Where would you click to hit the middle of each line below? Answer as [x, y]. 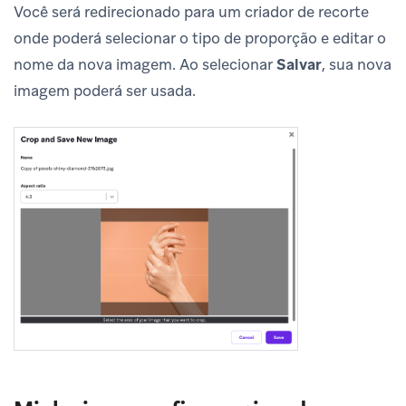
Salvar [299, 65]
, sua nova [357, 65]
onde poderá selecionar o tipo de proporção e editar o [200, 39]
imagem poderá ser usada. [105, 91]
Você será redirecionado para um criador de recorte [191, 12]
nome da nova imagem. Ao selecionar [145, 65]
